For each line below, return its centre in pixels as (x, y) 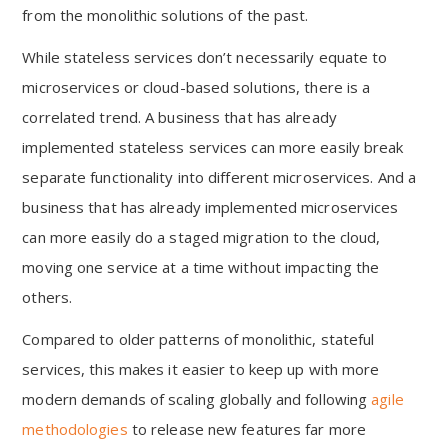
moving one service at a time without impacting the (201, 267)
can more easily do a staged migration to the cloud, (201, 237)
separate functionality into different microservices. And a (219, 177)
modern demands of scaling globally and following (197, 399)
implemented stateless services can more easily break (213, 147)
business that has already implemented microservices (210, 207)
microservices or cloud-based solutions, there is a (196, 87)
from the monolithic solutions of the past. (165, 15)
